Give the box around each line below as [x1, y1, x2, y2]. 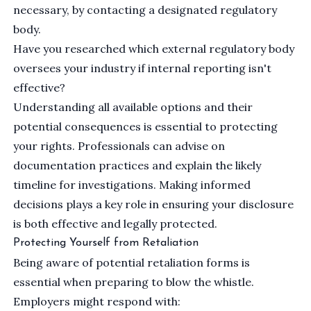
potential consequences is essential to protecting [13, 119, 278, 134]
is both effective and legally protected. [13, 217, 218, 231]
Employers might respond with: [13, 294, 181, 309]
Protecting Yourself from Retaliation [13, 237, 199, 249]
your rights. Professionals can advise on [13, 139, 226, 153]
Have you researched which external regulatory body [13, 42, 295, 56]
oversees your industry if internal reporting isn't [13, 61, 272, 76]
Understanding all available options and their [13, 100, 253, 115]
